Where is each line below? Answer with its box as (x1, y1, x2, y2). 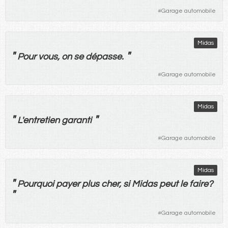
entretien (23, 115, 60, 125)
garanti (62, 115, 92, 125)
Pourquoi (17, 179, 54, 189)
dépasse (85, 51, 122, 62)
